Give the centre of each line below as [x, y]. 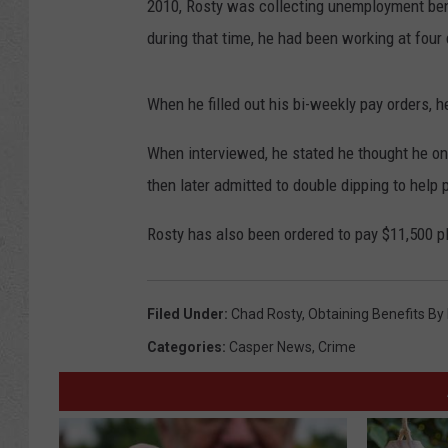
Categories [184, 347]
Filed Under [185, 314]
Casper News [270, 347]
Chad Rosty [266, 314]
